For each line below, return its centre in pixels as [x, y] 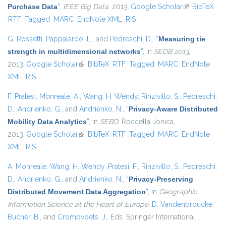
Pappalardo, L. [69, 39]
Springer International [160, 217]
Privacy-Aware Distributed [173, 109]
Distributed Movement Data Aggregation [77, 192]
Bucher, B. [24, 217]
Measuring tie [182, 39]
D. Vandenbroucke [182, 205]
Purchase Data [33, 7]
